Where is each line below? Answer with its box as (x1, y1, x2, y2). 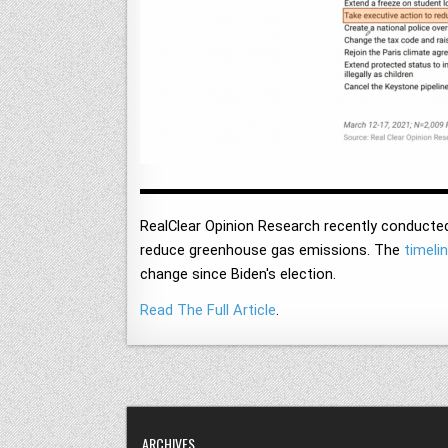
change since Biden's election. (140, 265, 336, 283)
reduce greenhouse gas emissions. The (140, 241, 404, 259)
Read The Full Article (140, 301, 276, 319)
